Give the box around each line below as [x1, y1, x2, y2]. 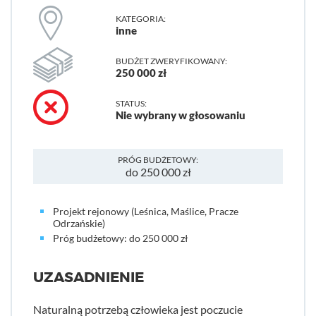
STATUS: [115, 98, 147, 109]
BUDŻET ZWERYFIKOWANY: [115, 56, 227, 66]
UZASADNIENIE [33, 269, 144, 286]
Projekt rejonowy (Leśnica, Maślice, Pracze [53, 205, 238, 217]
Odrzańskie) [53, 217, 105, 229]
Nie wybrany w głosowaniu [115, 109, 245, 121]
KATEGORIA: [115, 13, 166, 24]
